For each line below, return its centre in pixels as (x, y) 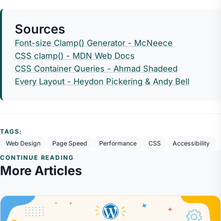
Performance (118, 143)
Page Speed (70, 143)
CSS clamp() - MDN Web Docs (74, 56)
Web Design (23, 143)
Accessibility (191, 143)
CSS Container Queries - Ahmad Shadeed (96, 69)
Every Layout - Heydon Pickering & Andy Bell (102, 82)
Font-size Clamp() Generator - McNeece (93, 43)
